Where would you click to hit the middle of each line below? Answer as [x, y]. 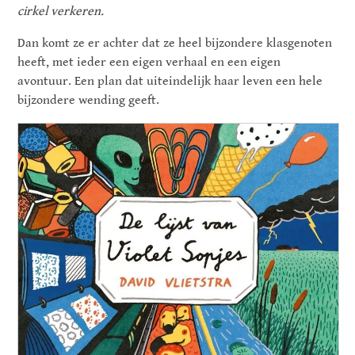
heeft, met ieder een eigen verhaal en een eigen [149, 63]
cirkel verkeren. [61, 12]
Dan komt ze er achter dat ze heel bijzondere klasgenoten [175, 44]
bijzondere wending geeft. [89, 101]
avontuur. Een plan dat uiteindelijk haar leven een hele [170, 82]
